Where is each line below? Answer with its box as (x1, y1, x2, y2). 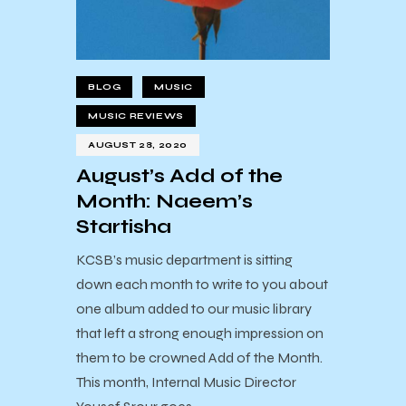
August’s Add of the (76, 164, 283, 188)
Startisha (76, 215, 171, 239)
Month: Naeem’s (76, 189, 253, 214)
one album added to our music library (76, 299, 312, 317)
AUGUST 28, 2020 (88, 140, 188, 151)
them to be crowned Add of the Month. (76, 348, 323, 366)
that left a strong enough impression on (76, 324, 324, 342)
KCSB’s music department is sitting (76, 250, 293, 268)
